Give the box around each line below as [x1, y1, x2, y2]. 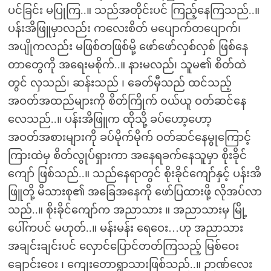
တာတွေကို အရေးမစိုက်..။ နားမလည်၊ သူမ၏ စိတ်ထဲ [7, 59, 246, 71]
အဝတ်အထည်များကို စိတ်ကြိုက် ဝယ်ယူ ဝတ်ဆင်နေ [7, 95, 246, 107]
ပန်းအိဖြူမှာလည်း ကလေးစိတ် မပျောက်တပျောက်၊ [7, 22, 241, 34]
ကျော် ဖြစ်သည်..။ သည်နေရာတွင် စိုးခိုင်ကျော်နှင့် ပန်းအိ [7, 168, 261, 180]
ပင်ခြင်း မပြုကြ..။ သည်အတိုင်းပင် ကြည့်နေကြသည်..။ [7, 4, 260, 16]
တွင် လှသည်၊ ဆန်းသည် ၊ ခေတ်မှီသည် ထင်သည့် [7, 77, 232, 89]
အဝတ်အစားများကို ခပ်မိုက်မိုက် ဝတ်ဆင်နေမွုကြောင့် [7, 131, 251, 143]
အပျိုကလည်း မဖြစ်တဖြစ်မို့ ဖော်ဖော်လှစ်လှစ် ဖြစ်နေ [7, 41, 248, 53]
